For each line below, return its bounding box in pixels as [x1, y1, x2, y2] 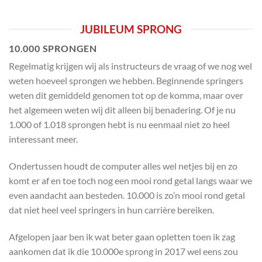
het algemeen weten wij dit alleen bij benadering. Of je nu [9, 104, 236, 115]
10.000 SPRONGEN [9, 43, 97, 54]
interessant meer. [9, 133, 78, 144]
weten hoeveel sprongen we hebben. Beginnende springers [9, 75, 243, 86]
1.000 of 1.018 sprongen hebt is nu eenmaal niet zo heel [9, 119, 230, 130]
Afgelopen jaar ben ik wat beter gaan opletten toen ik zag [9, 230, 235, 242]
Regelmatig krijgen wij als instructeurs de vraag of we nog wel [9, 60, 252, 71]
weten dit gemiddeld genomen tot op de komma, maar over [9, 89, 243, 101]
